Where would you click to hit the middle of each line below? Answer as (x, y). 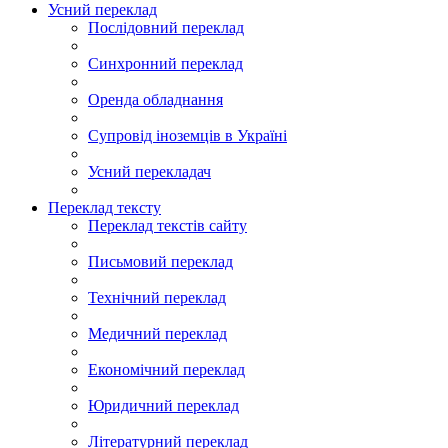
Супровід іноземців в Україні (187, 135)
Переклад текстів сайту (167, 225)
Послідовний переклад (166, 27)
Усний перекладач (149, 171)
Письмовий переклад (160, 261)
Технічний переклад (157, 297)
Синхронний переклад (165, 63)
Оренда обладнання (155, 99)
